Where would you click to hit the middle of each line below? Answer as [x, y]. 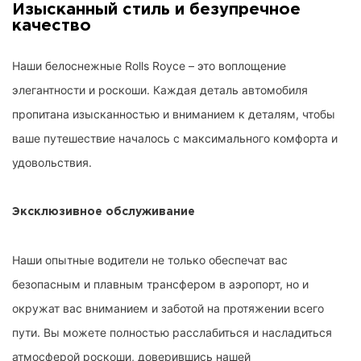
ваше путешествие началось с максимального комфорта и [175, 139]
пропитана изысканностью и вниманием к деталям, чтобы [174, 114]
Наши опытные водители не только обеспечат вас [150, 260]
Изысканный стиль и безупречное [156, 10]
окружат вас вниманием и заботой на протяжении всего [168, 309]
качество [52, 26]
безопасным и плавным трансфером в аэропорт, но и [160, 284]
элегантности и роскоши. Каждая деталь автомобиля [160, 90]
